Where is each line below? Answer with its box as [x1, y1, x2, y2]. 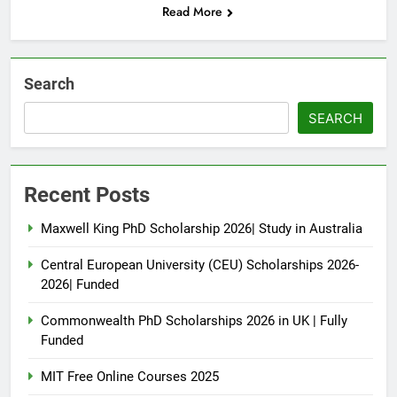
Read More [161, 2, 222, 20]
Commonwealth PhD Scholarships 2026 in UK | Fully [41, 312, 347, 329]
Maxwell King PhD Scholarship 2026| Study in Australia [41, 220, 362, 237]
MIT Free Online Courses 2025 [41, 368, 219, 385]
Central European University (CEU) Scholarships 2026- [41, 256, 359, 273]
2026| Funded [41, 276, 119, 292]
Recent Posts [24, 182, 150, 207]
